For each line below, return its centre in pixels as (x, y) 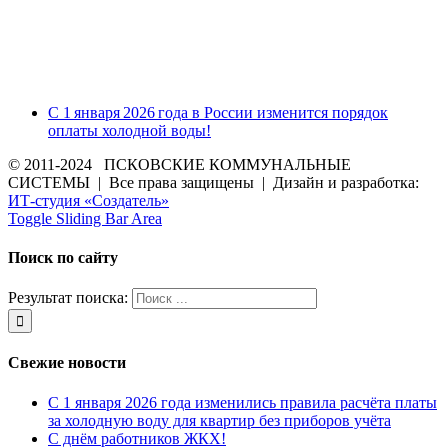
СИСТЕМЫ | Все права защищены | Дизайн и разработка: (213, 182)
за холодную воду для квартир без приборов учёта (219, 420)
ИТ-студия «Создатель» (88, 200)
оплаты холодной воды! (129, 130)
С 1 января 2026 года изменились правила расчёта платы (242, 402)
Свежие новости (67, 363)
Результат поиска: (68, 298)
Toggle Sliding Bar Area (85, 218)
